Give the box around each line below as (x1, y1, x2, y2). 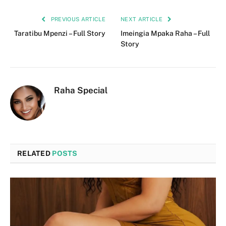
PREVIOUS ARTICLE (49, 16, 105, 23)
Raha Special (54, 85, 107, 96)
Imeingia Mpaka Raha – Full (121, 29, 210, 38)
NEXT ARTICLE (121, 16, 164, 23)
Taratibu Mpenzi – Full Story (14, 29, 105, 38)
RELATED (17, 149, 52, 158)
